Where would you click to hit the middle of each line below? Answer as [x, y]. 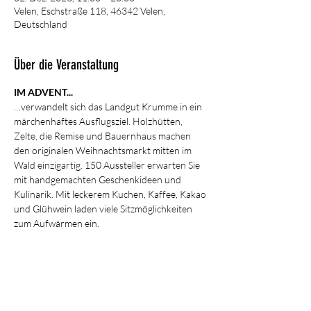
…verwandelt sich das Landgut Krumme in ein [109, 107]
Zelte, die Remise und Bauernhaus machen [103, 136]
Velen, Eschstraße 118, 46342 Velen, [90, 11]
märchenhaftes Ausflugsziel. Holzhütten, [99, 121]
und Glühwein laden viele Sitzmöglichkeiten [104, 209]
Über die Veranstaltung [66, 65]
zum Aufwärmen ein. [57, 223]
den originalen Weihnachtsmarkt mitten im [104, 150]
